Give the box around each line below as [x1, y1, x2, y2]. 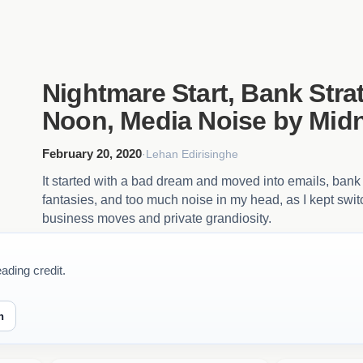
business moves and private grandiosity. [42, 211, 271, 226]
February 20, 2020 [42, 146, 142, 160]
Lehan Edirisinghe [146, 147, 238, 160]
